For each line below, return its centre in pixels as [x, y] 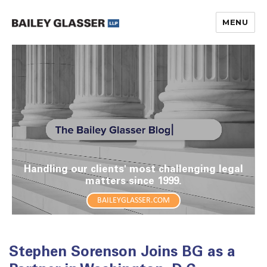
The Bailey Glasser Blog [99, 47]
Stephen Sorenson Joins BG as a [122, 253]
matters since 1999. [133, 182]
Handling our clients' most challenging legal [133, 170]
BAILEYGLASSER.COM [133, 201]
